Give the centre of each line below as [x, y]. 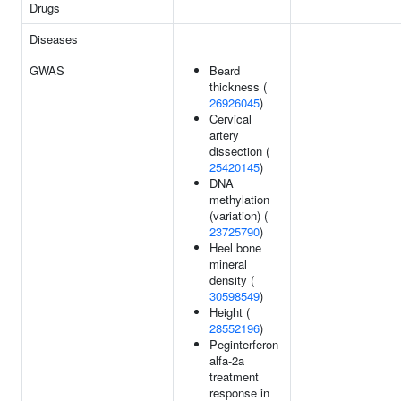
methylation [239, 199]
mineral [228, 264]
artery [224, 135]
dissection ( [239, 151]
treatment [234, 376]
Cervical [230, 119]
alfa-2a [227, 360]
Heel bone [235, 247]
